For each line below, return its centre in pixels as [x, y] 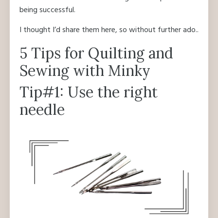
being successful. [47, 10]
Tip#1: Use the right [89, 92]
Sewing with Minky [85, 71]
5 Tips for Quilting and [96, 53]
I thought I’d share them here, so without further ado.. [109, 30]
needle [42, 110]
